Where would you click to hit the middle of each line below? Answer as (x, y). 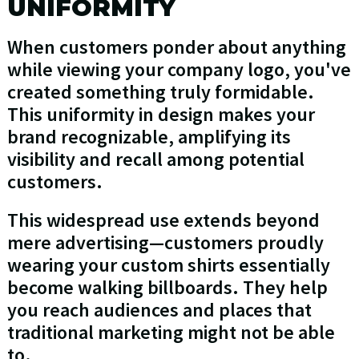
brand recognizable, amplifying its (149, 137)
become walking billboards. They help (167, 288)
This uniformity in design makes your (161, 115)
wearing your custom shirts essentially (168, 265)
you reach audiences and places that (159, 310)
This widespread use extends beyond (163, 220)
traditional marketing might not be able (171, 333)
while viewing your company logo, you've (179, 70)
